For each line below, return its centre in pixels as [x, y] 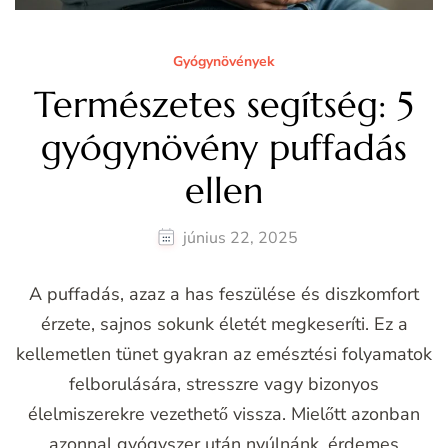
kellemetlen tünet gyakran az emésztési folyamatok [224, 354]
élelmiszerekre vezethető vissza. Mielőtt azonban [224, 414]
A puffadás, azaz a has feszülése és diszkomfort [224, 294]
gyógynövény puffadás [224, 148]
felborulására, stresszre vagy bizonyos [224, 384]
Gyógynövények [224, 62]
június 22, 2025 [240, 238]
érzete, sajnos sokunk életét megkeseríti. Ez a [224, 324]
